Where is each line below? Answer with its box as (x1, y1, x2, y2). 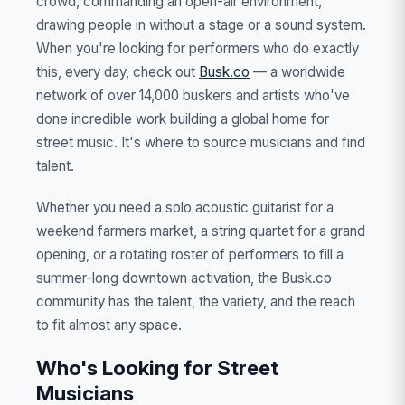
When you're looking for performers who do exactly (36, 39, 359, 57)
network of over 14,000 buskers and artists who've (36, 86, 350, 104)
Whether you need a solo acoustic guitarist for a (36, 198, 334, 216)
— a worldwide (250, 62, 345, 80)
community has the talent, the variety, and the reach (36, 292, 355, 310)
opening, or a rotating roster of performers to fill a (36, 245, 344, 263)
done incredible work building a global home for (36, 109, 329, 127)
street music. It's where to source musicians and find (36, 133, 365, 151)
